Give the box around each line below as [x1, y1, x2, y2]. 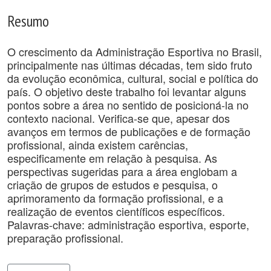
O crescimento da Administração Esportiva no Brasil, [7, 44, 262, 59]
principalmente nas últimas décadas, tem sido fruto [7, 57, 252, 73]
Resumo [7, 11, 49, 31]
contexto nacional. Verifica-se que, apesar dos [7, 110, 230, 126]
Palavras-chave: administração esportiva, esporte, [7, 217, 249, 232]
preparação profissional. [7, 230, 123, 246]
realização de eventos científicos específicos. [7, 203, 225, 219]
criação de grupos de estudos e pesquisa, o [7, 177, 218, 192]
